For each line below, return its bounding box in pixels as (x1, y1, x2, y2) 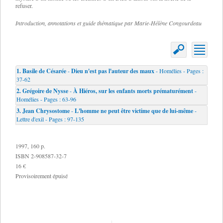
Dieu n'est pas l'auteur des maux (71, 67, 154, 75)
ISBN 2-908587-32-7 (15, 152, 67, 160)
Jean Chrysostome (22, 107, 70, 115)
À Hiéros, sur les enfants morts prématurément (73, 87, 193, 95)
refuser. (15, 1, 33, 9)
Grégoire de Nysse (22, 87, 68, 95)
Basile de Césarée (22, 67, 66, 75)
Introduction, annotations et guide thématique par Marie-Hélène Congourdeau (15, 19, 202, 27)
